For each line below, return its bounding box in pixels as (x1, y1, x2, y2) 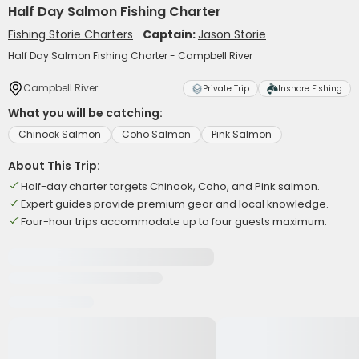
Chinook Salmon (18, 127, 101, 141)
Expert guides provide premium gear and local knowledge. (21, 196, 329, 212)
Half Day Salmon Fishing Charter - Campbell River (8, 49, 252, 63)
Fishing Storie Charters (8, 26, 133, 42)
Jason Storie (198, 26, 266, 42)
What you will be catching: (8, 105, 163, 121)
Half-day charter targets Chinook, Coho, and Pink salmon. (21, 179, 320, 194)
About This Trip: (8, 158, 100, 174)
